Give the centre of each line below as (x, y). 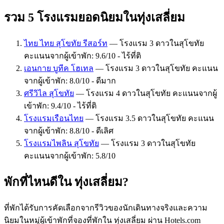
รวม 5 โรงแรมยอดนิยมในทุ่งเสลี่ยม (94, 17)
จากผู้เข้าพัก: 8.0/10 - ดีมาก (70, 80)
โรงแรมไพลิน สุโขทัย (61, 143)
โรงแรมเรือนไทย (54, 118)
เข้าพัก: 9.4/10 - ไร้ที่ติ (60, 105)
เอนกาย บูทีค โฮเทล (59, 68)
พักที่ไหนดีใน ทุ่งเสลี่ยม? (66, 182)
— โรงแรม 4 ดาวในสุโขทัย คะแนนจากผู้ (145, 93)
